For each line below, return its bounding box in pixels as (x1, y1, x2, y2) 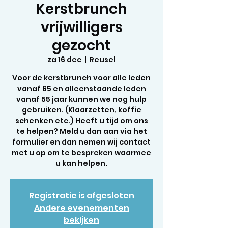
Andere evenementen (34, 202, 129, 214)
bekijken (64, 214, 99, 226)
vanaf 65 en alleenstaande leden (17, 83, 146, 94)
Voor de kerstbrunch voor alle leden (12, 73, 151, 83)
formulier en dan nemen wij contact (12, 137, 151, 147)
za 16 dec (47, 54, 81, 65)
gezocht (52, 36, 111, 55)
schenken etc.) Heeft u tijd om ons (15, 116, 148, 126)
